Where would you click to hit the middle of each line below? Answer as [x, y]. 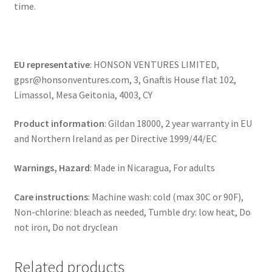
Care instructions [51, 196]
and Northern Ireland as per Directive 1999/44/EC [115, 139]
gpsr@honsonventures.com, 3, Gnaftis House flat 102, [125, 79]
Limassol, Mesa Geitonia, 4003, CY [83, 94]
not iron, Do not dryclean [66, 227]
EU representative [52, 64]
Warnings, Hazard [52, 167]
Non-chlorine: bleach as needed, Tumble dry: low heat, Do [132, 212]
